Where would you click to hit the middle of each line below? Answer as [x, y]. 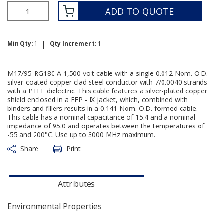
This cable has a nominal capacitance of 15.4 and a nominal [101, 117]
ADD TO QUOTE [140, 11]
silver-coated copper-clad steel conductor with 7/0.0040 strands [107, 82]
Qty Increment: [73, 44]
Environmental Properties [54, 206]
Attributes [76, 184]
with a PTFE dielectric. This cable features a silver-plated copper [107, 91]
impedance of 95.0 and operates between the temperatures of [106, 126]
